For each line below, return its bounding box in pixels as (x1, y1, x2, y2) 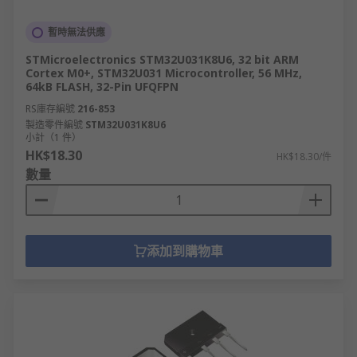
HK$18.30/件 (277, 150, 331, 163)
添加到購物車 (147, 242, 223, 260)
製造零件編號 (25, 118, 83, 131)
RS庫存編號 (25, 102, 75, 116)
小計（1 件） (25, 131, 81, 144)
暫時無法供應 (48, 25, 105, 39)
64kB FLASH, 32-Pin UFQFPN (25, 79, 178, 94)
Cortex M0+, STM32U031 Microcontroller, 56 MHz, (25, 65, 302, 80)
